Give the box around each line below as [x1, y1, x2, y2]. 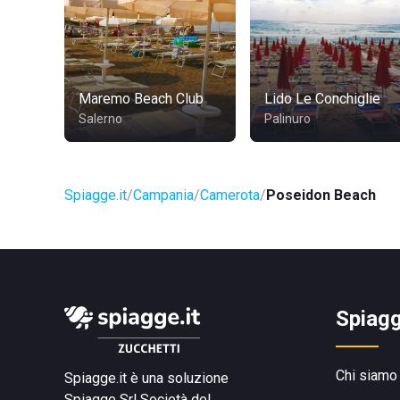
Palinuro [264, 112, 311, 126]
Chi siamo [336, 367, 397, 384]
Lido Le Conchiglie [264, 90, 380, 107]
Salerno [79, 112, 122, 126]
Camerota [200, 187, 260, 204]
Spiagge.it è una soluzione [64, 370, 229, 387]
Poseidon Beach [266, 187, 376, 204]
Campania [133, 187, 194, 204]
